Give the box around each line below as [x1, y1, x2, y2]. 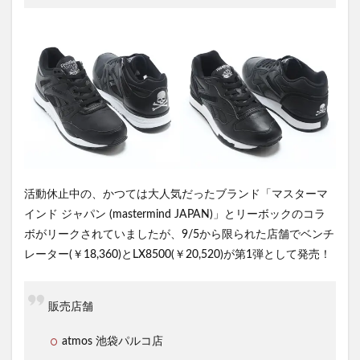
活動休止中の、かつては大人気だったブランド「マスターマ [24, 189, 328, 201]
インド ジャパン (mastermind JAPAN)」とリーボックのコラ [24, 209, 325, 221]
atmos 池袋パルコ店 [62, 336, 163, 348]
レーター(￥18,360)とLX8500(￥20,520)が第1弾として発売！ [24, 249, 331, 261]
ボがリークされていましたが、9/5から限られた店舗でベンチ [24, 229, 334, 241]
